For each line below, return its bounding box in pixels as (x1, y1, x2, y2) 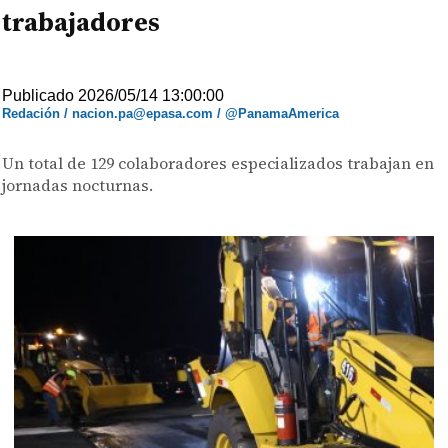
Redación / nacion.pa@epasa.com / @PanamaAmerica (2, 106, 340, 121)
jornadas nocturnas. (2, 174, 154, 196)
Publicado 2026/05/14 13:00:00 (2, 87, 225, 104)
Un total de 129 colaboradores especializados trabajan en (2, 152, 435, 174)
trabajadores (2, 4, 161, 40)
